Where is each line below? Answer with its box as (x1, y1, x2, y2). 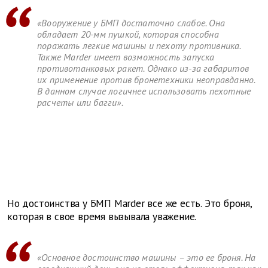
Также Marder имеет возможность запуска (37, 51, 215, 63)
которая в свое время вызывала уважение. (7, 210, 197, 224)
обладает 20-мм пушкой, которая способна (37, 28, 219, 41)
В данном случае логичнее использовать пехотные (37, 85, 251, 98)
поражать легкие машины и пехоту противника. (37, 39, 241, 52)
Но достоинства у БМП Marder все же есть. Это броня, (7, 197, 252, 211)
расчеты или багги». (37, 96, 123, 109)
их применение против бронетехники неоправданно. (37, 74, 255, 86)
